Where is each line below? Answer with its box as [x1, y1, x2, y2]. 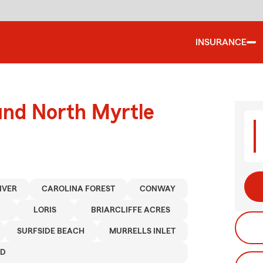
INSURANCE [195, 38, 247, 47]
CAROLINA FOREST [42, 185, 116, 193]
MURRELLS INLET [109, 227, 176, 235]
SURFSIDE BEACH [16, 227, 85, 235]
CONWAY [140, 185, 176, 193]
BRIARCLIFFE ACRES [91, 206, 171, 214]
